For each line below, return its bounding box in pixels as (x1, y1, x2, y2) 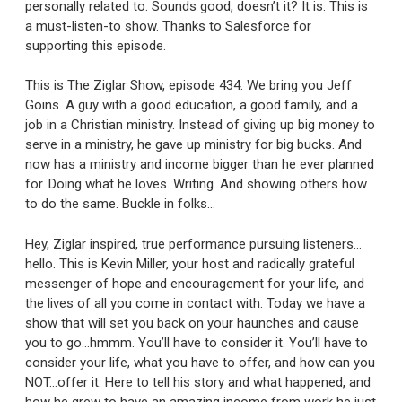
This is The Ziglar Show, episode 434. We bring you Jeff (25, 77, 352, 94)
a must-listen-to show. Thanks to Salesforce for (25, 17, 311, 34)
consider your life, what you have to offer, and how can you (25, 354, 375, 371)
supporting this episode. (25, 37, 166, 54)
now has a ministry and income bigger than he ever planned (25, 156, 374, 173)
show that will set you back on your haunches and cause (25, 314, 359, 331)
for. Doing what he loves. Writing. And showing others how (25, 176, 367, 193)
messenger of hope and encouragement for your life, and (25, 275, 364, 292)
